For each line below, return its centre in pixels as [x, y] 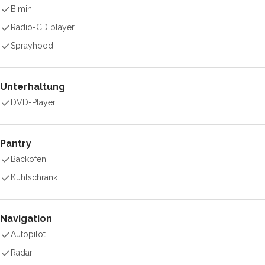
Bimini [22, 9]
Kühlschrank [34, 177]
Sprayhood [32, 46]
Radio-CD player [43, 27]
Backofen [28, 159]
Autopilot [28, 234]
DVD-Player [33, 102]
